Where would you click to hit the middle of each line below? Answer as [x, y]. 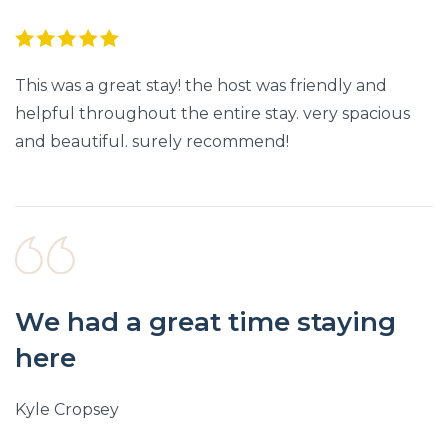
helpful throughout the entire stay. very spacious [212, 113]
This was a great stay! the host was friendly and [201, 85]
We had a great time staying [205, 322]
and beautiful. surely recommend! [152, 141]
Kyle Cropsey [67, 410]
